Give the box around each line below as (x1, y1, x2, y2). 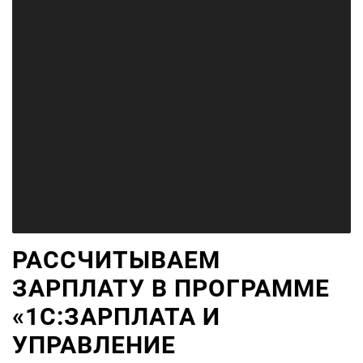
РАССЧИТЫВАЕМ (12, 246, 220, 274)
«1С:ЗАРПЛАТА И (12, 302, 220, 331)
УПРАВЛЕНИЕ (12, 331, 176, 359)
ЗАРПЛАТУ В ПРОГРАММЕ (12, 274, 330, 302)
